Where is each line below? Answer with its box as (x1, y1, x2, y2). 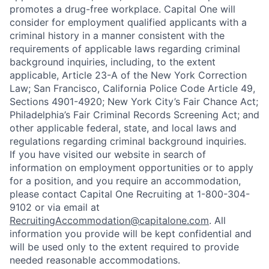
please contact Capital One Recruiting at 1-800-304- (10, 188, 250, 200)
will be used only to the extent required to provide (10, 241, 239, 253)
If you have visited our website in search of (10, 148, 206, 160)
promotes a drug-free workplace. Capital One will (10, 3, 235, 15)
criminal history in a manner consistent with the (10, 29, 225, 41)
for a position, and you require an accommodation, (10, 175, 241, 187)
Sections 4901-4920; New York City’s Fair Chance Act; (10, 95, 258, 107)
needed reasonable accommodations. (10, 254, 180, 266)
